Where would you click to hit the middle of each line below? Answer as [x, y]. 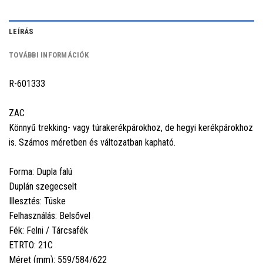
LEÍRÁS [21, 32]
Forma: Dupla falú [41, 172]
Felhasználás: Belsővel [50, 216]
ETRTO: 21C [31, 245]
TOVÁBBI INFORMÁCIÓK [49, 55]
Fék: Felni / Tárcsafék [48, 231]
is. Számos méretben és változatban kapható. [92, 143]
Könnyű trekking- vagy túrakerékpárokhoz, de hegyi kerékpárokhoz [131, 128]
